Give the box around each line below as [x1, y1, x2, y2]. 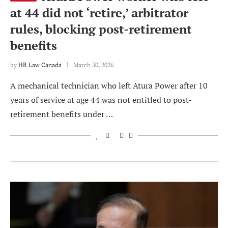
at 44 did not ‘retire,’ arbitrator [10, 5, 188, 21]
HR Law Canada [18, 61, 62, 69]
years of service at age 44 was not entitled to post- [10, 94, 192, 106]
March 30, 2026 [73, 61, 113, 69]
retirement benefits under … [10, 108, 113, 120]
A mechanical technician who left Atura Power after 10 [10, 80, 208, 92]
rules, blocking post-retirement [10, 21, 192, 38]
